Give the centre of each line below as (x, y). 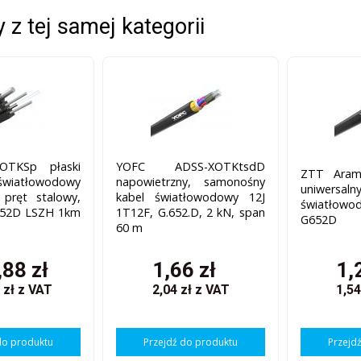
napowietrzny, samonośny (191, 181)
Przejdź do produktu (191, 342)
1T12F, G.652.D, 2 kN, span (191, 212)
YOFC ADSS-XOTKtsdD (191, 166)
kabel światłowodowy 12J (191, 197)
